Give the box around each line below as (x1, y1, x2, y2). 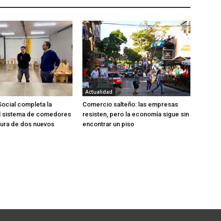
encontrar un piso (82, 120, 135, 128)
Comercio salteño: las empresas (82, 101, 179, 109)
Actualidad (85, 88, 113, 96)
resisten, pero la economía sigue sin (82, 110, 189, 118)
